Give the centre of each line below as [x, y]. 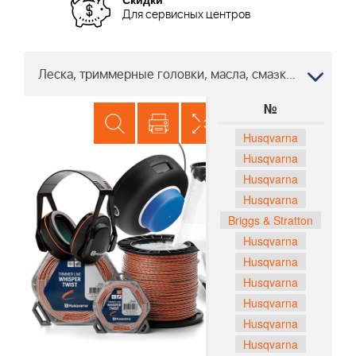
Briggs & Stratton [271, 220]
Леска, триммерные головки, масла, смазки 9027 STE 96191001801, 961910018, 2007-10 [291, 74]
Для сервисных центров [186, 15]
